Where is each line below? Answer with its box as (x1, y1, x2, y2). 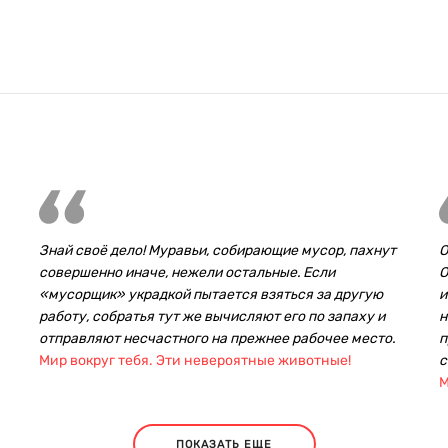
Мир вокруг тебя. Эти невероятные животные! (39, 352, 351, 369)
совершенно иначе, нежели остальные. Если (39, 264, 335, 281)
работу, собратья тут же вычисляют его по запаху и (39, 308, 385, 325)
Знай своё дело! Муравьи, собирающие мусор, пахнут (39, 242, 396, 259)
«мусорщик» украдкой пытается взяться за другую (39, 286, 383, 303)
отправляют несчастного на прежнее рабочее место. (39, 330, 398, 347)
